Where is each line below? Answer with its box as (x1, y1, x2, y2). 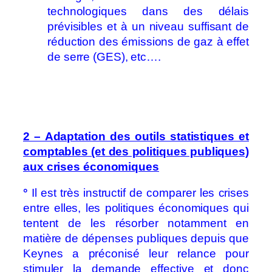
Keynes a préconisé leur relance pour (23, 247, 249, 260)
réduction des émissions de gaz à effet (47, 35, 249, 49)
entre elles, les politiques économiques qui (23, 202, 249, 215)
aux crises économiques (23, 160, 159, 173)
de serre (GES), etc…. (47, 50, 161, 64)
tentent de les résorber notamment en (23, 217, 249, 230)
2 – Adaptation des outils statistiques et (23, 129, 249, 143)
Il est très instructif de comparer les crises (32, 186, 249, 200)
